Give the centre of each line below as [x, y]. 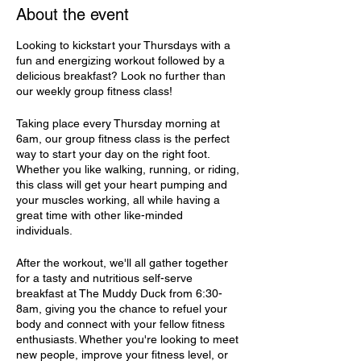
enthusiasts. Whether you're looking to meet [127, 339]
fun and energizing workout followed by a [120, 60]
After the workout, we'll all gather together [122, 262]
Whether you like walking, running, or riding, [128, 169]
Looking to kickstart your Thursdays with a [123, 45]
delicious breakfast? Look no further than [121, 75]
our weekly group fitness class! [94, 91]
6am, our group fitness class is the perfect [123, 138]
